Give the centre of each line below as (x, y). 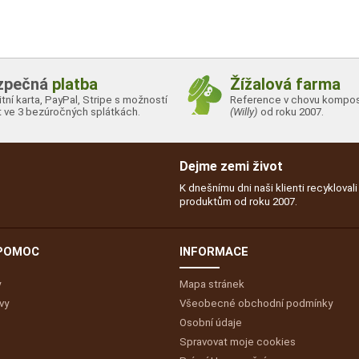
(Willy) (244, 111)
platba (75, 84)
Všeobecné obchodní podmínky (256, 303)
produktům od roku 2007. (238, 201)
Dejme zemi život (231, 166)
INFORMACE (214, 251)
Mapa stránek (212, 284)
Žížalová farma (285, 84)
